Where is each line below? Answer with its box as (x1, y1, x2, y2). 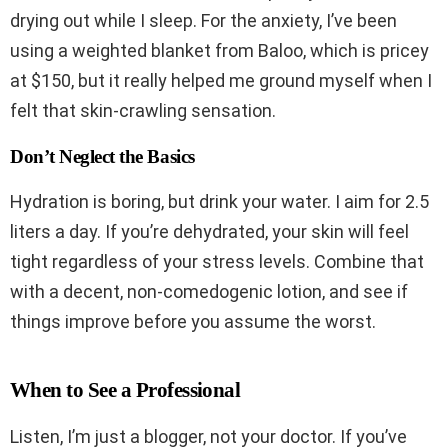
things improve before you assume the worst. (10, 311, 376, 333)
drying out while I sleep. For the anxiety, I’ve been (10, 10, 397, 32)
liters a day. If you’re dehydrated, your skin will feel (10, 221, 409, 243)
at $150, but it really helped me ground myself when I (10, 70, 432, 92)
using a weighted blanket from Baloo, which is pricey (10, 40, 429, 62)
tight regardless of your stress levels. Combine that (10, 251, 424, 273)
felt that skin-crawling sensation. (10, 100, 276, 122)
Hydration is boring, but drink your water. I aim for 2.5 (10, 191, 429, 213)
